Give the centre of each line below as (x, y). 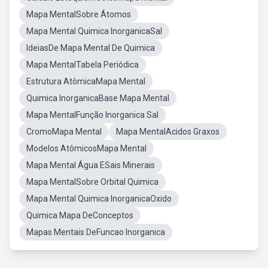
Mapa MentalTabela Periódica (83, 65)
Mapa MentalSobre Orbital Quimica (92, 182)
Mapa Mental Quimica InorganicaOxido (99, 199)
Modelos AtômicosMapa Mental (86, 148)
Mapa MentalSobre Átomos (79, 14)
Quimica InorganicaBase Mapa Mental (98, 98)
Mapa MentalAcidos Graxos (168, 132)
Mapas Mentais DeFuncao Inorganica (96, 232)
